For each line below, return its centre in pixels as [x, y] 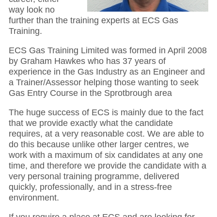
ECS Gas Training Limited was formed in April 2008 [108, 50]
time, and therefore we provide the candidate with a [107, 165]
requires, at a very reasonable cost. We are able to [106, 133]
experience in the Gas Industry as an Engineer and [107, 71]
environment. [34, 197]
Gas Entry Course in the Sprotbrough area [90, 93]
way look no [31, 9]
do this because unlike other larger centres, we [99, 144]
